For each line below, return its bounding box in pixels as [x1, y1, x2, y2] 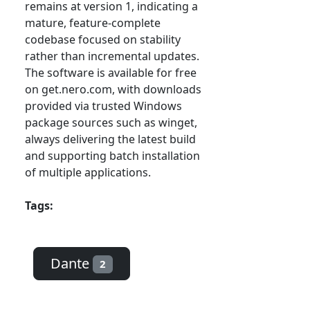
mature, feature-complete [25, 15, 161, 31]
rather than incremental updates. [25, 48, 199, 64]
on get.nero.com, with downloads [25, 82, 201, 98]
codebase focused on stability [25, 32, 181, 48]
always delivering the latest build [25, 131, 196, 147]
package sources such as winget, [25, 115, 197, 131]
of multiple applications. [25, 165, 151, 181]
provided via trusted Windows [25, 98, 182, 114]
